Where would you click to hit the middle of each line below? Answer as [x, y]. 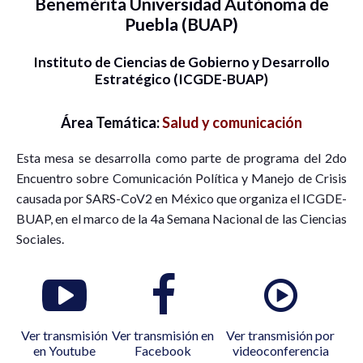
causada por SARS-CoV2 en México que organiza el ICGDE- [181, 198]
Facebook [163, 350]
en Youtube [64, 350]
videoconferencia [280, 350]
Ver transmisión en [163, 335]
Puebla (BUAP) [181, 23]
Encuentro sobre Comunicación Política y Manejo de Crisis [181, 177]
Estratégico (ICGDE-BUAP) [181, 79]
